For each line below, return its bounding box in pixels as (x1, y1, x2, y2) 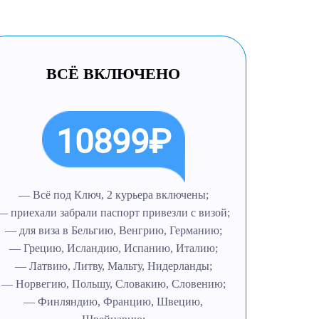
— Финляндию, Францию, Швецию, (23, 296, 204, 308)
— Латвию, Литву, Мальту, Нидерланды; (14, 260, 212, 272)
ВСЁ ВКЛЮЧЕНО (46, 65, 181, 83)
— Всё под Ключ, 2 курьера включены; (18, 189, 209, 201)
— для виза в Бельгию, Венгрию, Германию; (4, 224, 222, 236)
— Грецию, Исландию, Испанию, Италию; (9, 242, 218, 254)
